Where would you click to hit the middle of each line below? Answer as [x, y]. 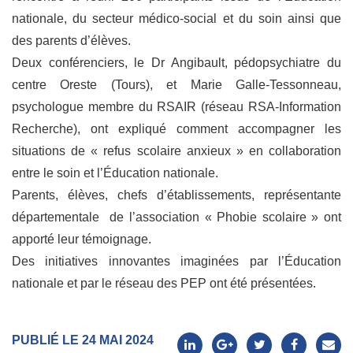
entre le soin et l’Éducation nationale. [115, 173]
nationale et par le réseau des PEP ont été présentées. [164, 284]
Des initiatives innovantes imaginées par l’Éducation [176, 262]
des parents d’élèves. [71, 41]
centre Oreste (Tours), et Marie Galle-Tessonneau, [176, 85]
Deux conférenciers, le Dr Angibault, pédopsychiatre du [176, 63]
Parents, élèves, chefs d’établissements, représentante [176, 195]
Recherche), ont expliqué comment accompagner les [176, 129]
